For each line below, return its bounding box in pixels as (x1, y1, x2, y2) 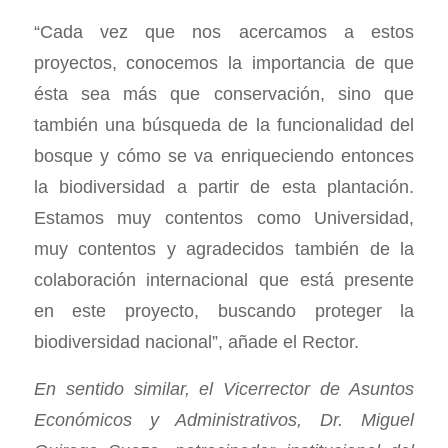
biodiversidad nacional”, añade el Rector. (33, 331, 359, 353)
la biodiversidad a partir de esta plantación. (33, 176, 415, 198)
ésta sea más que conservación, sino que (33, 83, 415, 105)
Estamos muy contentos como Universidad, (33, 207, 415, 229)
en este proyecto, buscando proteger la (33, 300, 415, 322)
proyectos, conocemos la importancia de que (33, 52, 415, 74)
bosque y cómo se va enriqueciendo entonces (33, 145, 415, 167)
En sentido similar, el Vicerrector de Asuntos (33, 377, 415, 399)
